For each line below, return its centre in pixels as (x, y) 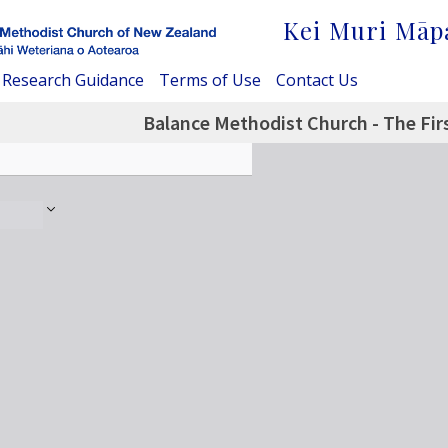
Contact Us (317, 79)
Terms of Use (210, 79)
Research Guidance (73, 79)
